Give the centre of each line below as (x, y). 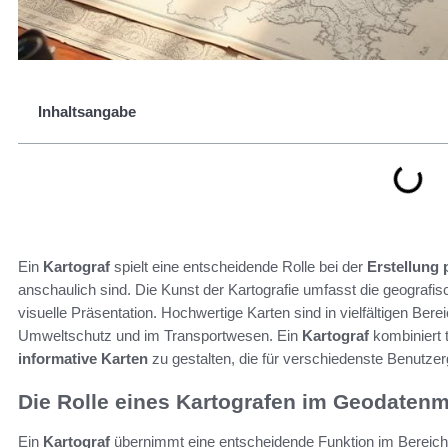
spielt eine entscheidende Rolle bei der (238, 266)
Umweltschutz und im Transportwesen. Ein (160, 335)
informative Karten (83, 358)
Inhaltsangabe (87, 111)
